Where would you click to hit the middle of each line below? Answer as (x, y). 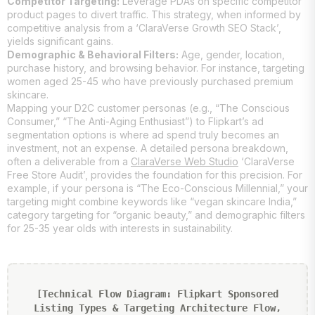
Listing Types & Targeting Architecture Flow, (157, 308)
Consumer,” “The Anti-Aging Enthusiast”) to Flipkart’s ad (135, 121)
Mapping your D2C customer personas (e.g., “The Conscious (148, 108)
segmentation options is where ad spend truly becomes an (143, 134)
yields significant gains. (60, 41)
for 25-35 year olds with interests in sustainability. (120, 228)
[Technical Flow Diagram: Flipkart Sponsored (157, 294)
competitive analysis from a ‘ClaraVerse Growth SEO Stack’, (144, 27)
